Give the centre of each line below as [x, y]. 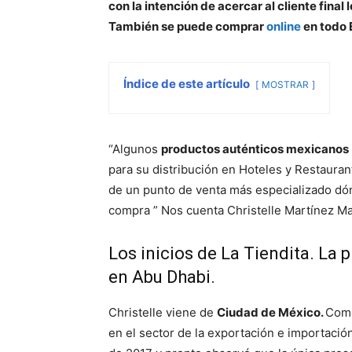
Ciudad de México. [271, 312]
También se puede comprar [187, 26]
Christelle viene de [163, 312]
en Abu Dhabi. [162, 277]
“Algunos [135, 149]
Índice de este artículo [188, 84]
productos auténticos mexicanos [255, 149]
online [284, 26]
